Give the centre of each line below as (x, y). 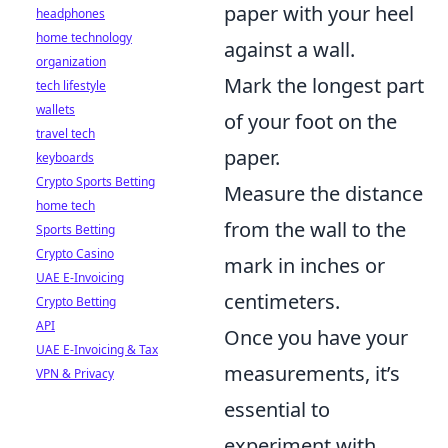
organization (71, 61)
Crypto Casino (75, 253)
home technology (84, 37)
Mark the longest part (324, 85)
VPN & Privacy (75, 373)
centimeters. (282, 301)
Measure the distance (323, 193)
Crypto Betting (76, 301)
